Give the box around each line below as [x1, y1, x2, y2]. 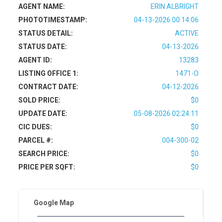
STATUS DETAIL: [18, 29, 73, 37]
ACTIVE [174, 29, 199, 37]
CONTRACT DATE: [18, 83, 79, 91]
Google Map [34, 199, 74, 207]
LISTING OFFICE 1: [18, 69, 79, 77]
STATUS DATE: [18, 43, 67, 51]
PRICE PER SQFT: [18, 163, 76, 171]
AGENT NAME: [18, 2, 65, 10]
